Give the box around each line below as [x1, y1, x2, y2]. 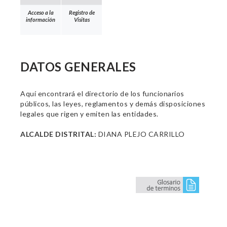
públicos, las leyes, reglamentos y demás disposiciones [20, 99, 205, 108]
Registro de [68, 9, 95, 16]
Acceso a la [27, 9, 54, 16]
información [26, 16, 55, 23]
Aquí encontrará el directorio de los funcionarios [20, 89, 184, 98]
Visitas [73, 16, 90, 23]
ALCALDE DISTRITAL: [20, 130, 96, 138]
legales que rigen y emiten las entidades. [20, 109, 159, 118]
